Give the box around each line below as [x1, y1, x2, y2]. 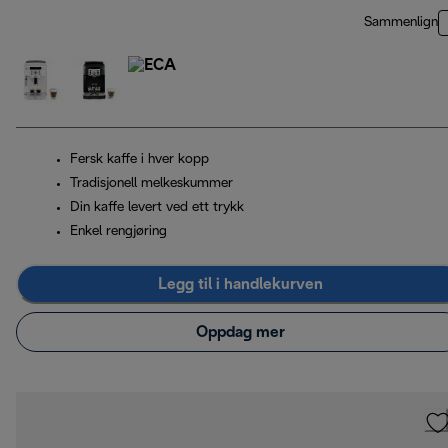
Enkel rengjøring [70, 225, 167, 239]
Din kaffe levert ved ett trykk [70, 201, 244, 215]
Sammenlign [364, 16, 438, 30]
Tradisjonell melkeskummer [70, 177, 233, 191]
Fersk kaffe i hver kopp [70, 153, 209, 167]
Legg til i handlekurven [157, 276, 323, 292]
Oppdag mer [195, 324, 285, 340]
